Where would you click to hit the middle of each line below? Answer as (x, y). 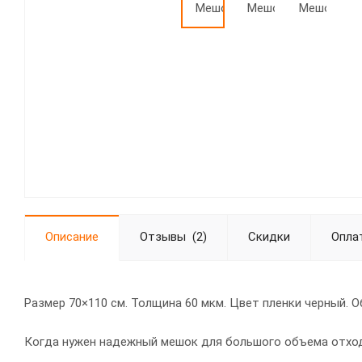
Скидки (269, 237)
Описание (72, 237)
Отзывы (163, 237)
